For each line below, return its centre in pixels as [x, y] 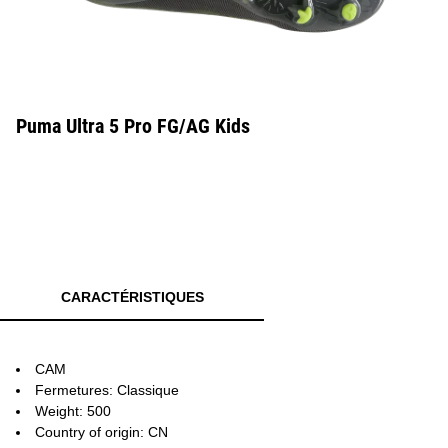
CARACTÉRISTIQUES [132, 297]
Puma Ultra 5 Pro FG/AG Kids [133, 126]
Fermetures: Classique [107, 390]
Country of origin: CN [101, 432]
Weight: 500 [73, 411]
